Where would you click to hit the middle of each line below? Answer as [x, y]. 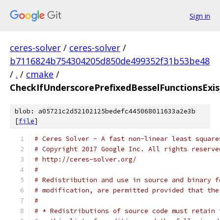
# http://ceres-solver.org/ [85, 159]
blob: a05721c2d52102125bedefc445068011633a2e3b [105, 111]
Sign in [200, 16]
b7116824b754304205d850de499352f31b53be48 [110, 61]
